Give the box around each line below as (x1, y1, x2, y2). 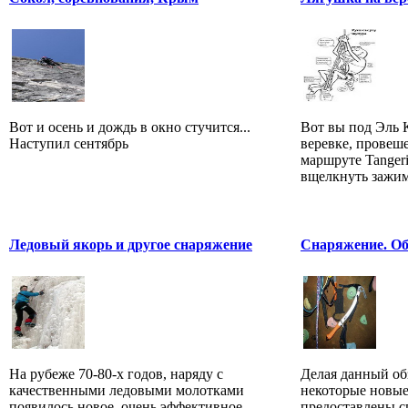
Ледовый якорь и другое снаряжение (9, 237, 252, 253)
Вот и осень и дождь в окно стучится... (9, 118, 250, 135)
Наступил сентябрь (9, 135, 128, 151)
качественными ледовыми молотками (9, 382, 244, 398)
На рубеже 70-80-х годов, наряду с (9, 365, 223, 382)
